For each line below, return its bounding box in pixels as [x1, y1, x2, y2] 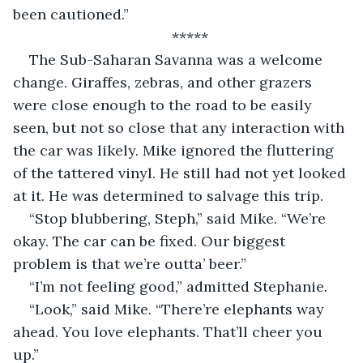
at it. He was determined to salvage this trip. [13, 186, 323, 205]
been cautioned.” [13, 4, 129, 23]
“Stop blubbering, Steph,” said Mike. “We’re [29, 208, 330, 228]
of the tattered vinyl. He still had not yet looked [13, 163, 350, 182]
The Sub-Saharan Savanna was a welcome [29, 49, 327, 69]
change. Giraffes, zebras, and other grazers [13, 72, 316, 92]
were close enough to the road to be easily [13, 95, 316, 114]
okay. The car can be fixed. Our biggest [13, 231, 289, 250]
